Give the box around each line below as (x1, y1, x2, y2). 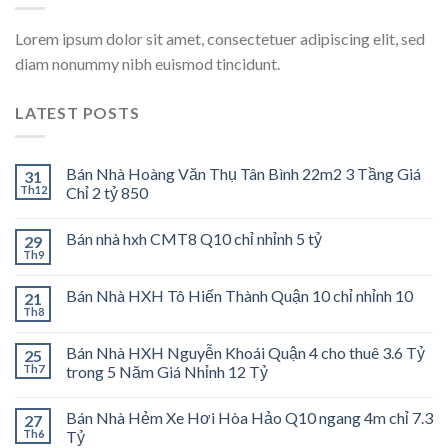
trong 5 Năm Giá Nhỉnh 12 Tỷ (66, 362, 268, 382)
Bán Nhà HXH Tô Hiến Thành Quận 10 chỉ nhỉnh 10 (66, 286, 413, 306)
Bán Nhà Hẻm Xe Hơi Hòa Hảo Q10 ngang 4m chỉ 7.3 (66, 408, 433, 428)
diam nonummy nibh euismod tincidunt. (15, 53, 280, 73)
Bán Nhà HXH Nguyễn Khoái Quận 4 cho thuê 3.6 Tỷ (66, 343, 425, 363)
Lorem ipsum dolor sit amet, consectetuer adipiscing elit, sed (15, 28, 425, 48)
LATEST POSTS (15, 102, 140, 122)
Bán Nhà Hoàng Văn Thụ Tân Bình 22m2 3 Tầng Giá (66, 164, 421, 184)
